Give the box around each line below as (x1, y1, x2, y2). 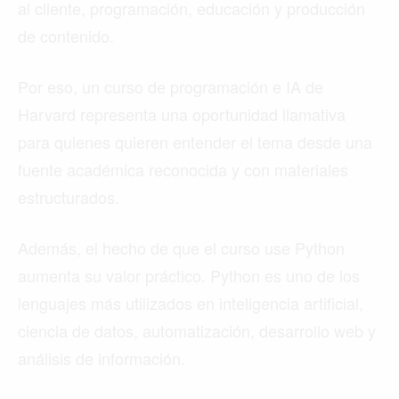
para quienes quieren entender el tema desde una (18, 130, 372, 154)
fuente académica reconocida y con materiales (18, 158, 348, 182)
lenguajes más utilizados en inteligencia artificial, (18, 291, 363, 315)
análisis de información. (18, 346, 185, 370)
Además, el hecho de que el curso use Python (18, 236, 345, 260)
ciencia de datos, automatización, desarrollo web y (18, 319, 376, 343)
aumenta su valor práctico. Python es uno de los (18, 264, 360, 288)
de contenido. (18, 24, 114, 48)
